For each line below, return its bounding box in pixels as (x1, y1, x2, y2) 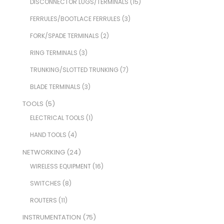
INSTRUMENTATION (22, 212, 81, 222)
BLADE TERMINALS (29, 82, 80, 91)
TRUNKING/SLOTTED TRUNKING (29, 65, 118, 74)
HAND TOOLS (29, 130, 66, 139)
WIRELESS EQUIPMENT (29, 161, 91, 170)
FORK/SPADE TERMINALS (29, 31, 99, 40)
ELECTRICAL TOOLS (29, 113, 84, 122)
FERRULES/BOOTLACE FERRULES (29, 14, 120, 23)
